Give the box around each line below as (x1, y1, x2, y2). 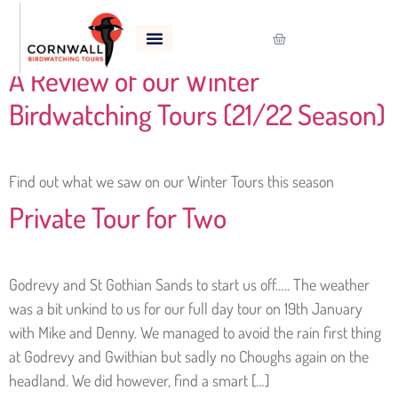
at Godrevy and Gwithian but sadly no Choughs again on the (9, 346, 369, 366)
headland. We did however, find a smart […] (9, 370, 269, 390)
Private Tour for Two (9, 199, 227, 235)
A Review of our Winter (9, 62, 259, 99)
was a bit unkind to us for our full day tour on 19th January (9, 298, 362, 318)
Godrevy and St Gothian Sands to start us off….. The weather (9, 275, 370, 294)
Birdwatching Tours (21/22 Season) (9, 96, 386, 132)
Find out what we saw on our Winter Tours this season (9, 171, 334, 191)
